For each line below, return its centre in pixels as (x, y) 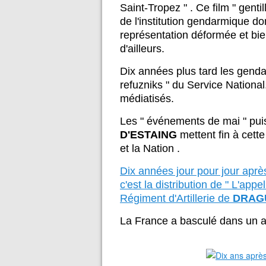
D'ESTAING (150, 135)
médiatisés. (148, 99)
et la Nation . (150, 148)
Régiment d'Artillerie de (176, 198)
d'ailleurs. (142, 49)
